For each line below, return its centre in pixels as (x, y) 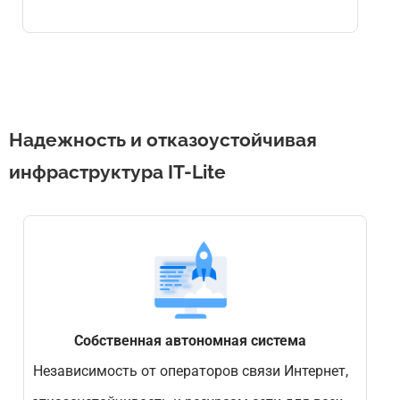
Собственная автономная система (191, 341)
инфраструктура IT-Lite (117, 172)
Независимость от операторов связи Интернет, (190, 371)
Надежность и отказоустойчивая (163, 140)
